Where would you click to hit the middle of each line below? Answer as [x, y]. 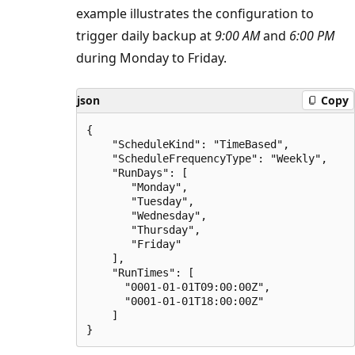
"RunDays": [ [137, 172]
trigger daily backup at [145, 35]
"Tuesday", [140, 201]
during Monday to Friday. [151, 57]
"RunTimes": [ [140, 272]
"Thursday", [143, 229]
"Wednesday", [147, 215]
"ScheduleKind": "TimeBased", [188, 144]
